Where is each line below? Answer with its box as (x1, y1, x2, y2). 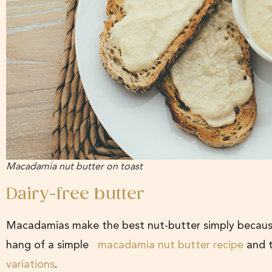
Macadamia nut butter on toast (6, 160, 143, 172)
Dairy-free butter (6, 185, 144, 204)
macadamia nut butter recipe (98, 237, 243, 251)
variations (6, 257, 55, 271)
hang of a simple (6, 237, 98, 251)
